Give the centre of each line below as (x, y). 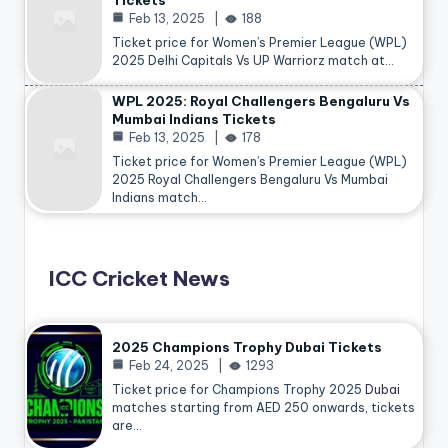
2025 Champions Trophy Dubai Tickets (247, 347)
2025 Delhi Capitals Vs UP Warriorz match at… (253, 61)
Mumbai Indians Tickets (194, 119)
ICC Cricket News (139, 278)
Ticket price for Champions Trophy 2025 (238, 390)
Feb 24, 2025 (169, 366)
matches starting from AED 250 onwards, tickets (263, 408)
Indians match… (159, 198)
